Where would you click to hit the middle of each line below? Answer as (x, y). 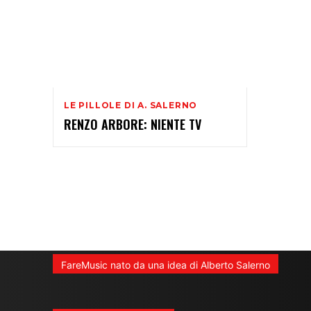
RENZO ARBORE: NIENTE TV (133, 124)
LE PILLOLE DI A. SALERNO (131, 105)
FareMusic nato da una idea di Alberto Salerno (166, 264)
